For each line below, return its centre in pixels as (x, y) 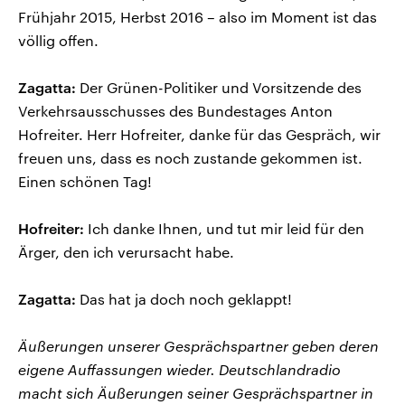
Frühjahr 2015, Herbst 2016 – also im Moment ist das (198, 16)
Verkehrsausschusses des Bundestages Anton (175, 110)
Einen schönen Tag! (85, 181)
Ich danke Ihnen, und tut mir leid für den (224, 228)
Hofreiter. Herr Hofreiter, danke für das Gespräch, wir (199, 134)
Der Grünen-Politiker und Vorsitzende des (219, 87)
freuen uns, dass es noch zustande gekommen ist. (190, 157)
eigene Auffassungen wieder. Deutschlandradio (179, 369)
